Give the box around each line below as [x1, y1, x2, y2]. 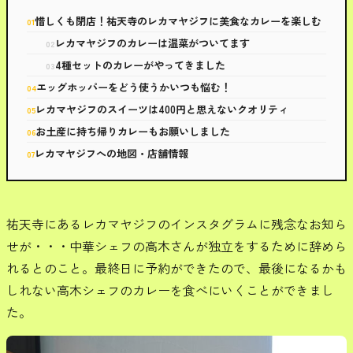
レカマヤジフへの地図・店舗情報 [35, 146, 189, 161]
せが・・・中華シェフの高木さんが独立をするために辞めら [6, 236, 347, 255]
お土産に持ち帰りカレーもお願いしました [35, 124, 231, 139]
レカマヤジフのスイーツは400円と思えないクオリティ [35, 102, 289, 117]
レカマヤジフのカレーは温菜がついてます [55, 35, 251, 50]
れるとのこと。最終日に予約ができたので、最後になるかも [6, 258, 347, 277]
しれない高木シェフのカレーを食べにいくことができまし [6, 281, 334, 299]
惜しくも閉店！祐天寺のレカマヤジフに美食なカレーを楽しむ [35, 13, 322, 28]
